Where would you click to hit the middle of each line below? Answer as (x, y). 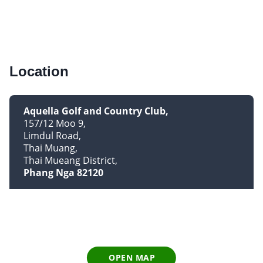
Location (39, 71)
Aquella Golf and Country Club (95, 111)
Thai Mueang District (69, 160)
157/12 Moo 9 (53, 123)
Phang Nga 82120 (63, 172)
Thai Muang (49, 148)
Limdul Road (51, 135)
